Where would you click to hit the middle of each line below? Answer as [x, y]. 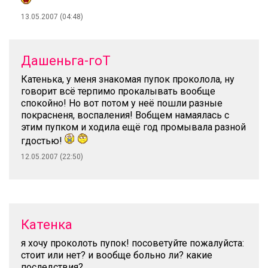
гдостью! [43, 141]
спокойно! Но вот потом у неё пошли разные [122, 103]
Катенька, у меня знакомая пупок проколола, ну [128, 79]
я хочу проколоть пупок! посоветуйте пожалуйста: [133, 243]
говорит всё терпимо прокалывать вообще [118, 91]
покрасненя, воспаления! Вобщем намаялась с [125, 115]
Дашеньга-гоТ [66, 61]
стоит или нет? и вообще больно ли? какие [117, 255]
